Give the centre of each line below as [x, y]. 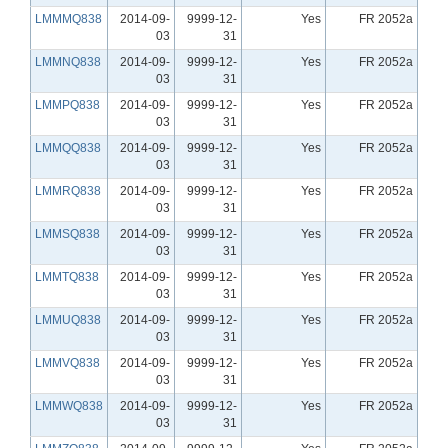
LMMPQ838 [67, 104]
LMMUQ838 [68, 319]
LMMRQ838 [68, 190]
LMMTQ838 [67, 276]
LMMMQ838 [68, 18]
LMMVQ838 [67, 362]
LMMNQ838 [68, 61]
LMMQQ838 [68, 147]
